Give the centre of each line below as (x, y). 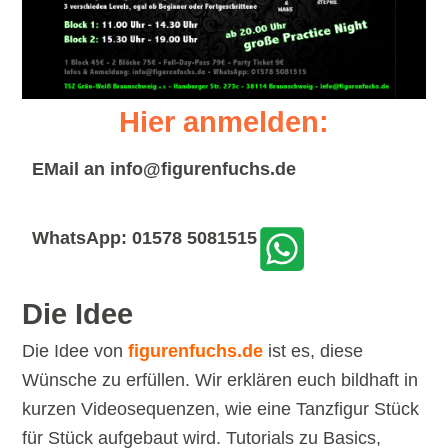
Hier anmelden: (224, 122)
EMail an (71, 169)
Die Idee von (75, 351)
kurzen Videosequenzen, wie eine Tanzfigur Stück (221, 409)
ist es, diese (313, 351)
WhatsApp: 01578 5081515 (145, 238)
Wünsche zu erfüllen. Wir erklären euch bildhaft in (220, 380)
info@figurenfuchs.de (203, 169)
